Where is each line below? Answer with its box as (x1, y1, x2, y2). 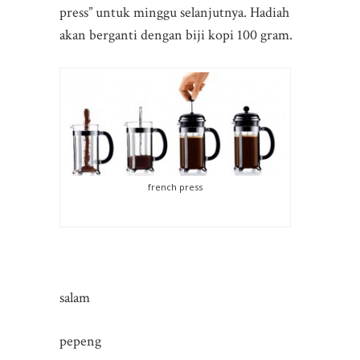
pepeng (59, 331, 101, 350)
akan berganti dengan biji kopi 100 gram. (59, 25, 292, 44)
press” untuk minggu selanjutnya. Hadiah (59, 2, 289, 22)
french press (148, 180, 202, 193)
